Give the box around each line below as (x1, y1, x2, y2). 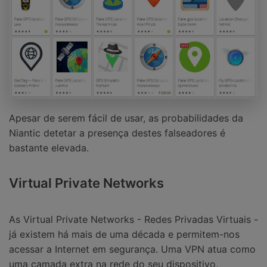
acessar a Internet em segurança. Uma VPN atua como (9, 243, 256, 256)
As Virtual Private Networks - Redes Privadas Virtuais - (9, 213, 258, 226)
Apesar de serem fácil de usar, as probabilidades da (9, 111, 243, 124)
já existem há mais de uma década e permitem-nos (9, 228, 240, 241)
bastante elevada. (9, 141, 89, 154)
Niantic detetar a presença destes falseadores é (9, 126, 225, 139)
